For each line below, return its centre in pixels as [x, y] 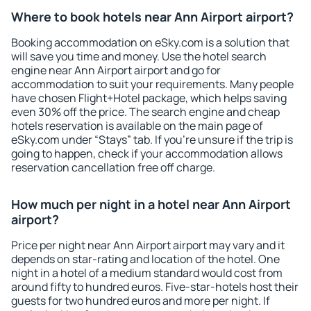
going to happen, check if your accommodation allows [147, 153]
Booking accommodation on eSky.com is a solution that [150, 42]
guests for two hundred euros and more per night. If [141, 301]
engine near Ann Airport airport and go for [116, 70]
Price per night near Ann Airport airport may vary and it [148, 245]
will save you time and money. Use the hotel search [139, 56]
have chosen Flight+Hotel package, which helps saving [149, 98]
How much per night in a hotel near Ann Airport [151, 204]
